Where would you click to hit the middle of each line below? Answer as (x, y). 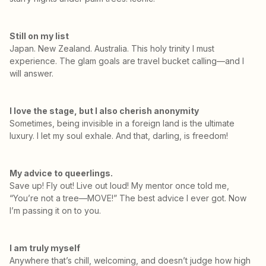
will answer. (31, 73)
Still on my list (39, 36)
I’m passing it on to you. (55, 210)
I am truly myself (46, 248)
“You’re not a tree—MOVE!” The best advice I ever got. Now (128, 198)
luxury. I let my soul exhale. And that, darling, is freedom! (119, 135)
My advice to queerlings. (61, 173)
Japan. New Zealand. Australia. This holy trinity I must (112, 48)
